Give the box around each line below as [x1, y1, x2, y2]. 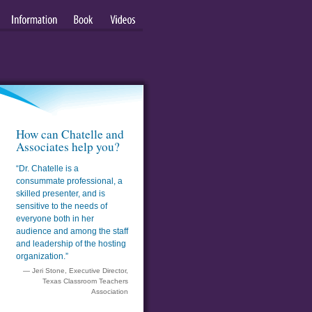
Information [17, 31, 51, 38]
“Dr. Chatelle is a [16, 164, 79, 173]
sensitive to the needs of [16, 202, 107, 211]
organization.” [16, 252, 68, 261]
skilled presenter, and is [16, 189, 105, 198]
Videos [113, 31, 132, 38]
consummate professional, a [16, 177, 123, 186]
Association [91, 287, 128, 295]
